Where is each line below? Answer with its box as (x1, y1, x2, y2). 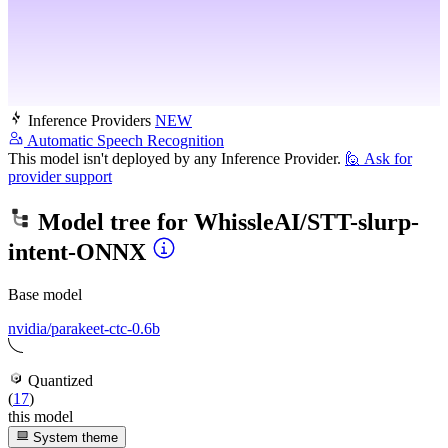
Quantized (24, 372, 93, 389)
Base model (8, 286, 82, 303)
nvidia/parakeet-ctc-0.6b (8, 320, 160, 337)
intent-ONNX (8, 239, 146, 266)
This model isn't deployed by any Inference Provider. (8, 150, 341, 168)
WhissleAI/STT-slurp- (194, 209, 419, 236)
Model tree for (32, 209, 194, 236)
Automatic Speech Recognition (27, 132, 224, 150)
